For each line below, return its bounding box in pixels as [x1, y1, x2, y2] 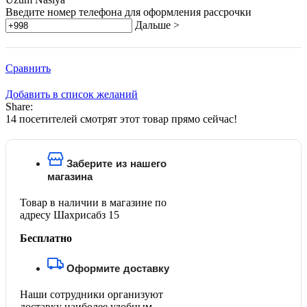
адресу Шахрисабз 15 [20, 209, 119, 221]
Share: [5, 101, 33, 113]
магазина [47, 170, 93, 184]
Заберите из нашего [66, 157, 167, 171]
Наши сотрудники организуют [20, 288, 163, 301]
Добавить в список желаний [5, 88, 138, 101]
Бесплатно [20, 232, 72, 245]
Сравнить [5, 62, 51, 75]
